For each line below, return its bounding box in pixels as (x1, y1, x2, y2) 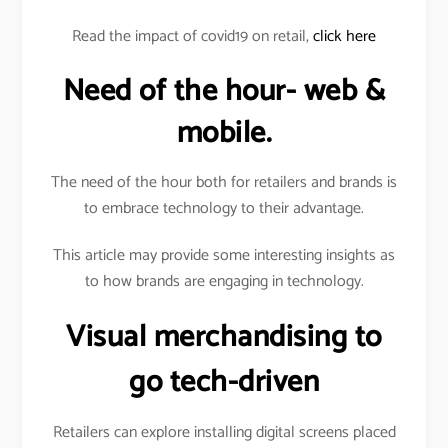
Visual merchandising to (66, 313, 382, 363)
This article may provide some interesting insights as (53, 241, 395, 269)
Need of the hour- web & (62, 66, 386, 116)
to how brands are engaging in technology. (84, 267, 364, 295)
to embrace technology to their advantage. (84, 194, 364, 222)
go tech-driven (129, 358, 319, 408)
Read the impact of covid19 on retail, (72, 23, 313, 50)
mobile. (176, 108, 272, 158)
